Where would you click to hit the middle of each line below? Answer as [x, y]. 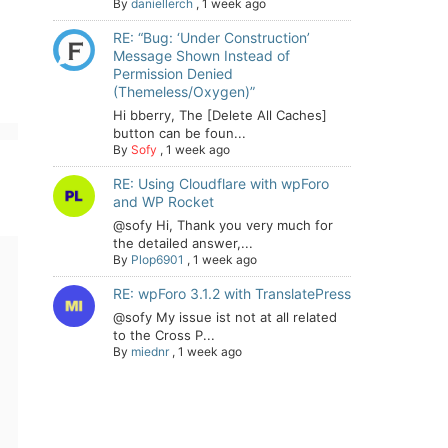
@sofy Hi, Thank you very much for [223, 225]
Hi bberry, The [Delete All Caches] [220, 115]
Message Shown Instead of [201, 55]
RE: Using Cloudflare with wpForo [221, 183]
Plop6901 [157, 259]
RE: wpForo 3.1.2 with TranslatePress [232, 293]
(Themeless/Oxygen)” [184, 91]
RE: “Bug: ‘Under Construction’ [211, 37]
